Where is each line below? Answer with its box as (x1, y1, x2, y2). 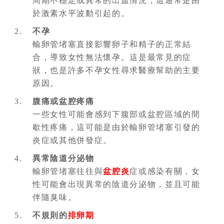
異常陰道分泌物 (32, 154, 94, 162)
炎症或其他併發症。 (32, 136, 112, 144)
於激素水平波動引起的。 (32, 9, 130, 17)
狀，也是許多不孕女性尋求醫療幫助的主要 (32, 66, 200, 74)
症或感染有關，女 (129, 167, 200, 175)
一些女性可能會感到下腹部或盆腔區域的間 (32, 110, 200, 118)
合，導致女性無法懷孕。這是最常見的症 (32, 53, 192, 61)
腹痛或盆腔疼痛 (32, 97, 94, 105)
